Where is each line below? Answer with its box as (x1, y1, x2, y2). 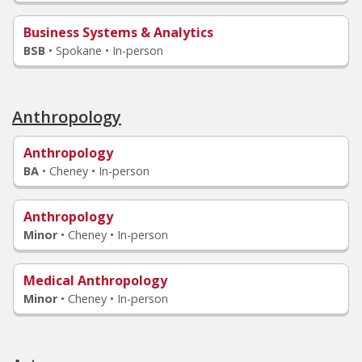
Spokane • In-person (56, 43, 163, 58)
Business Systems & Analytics (23, 23, 213, 41)
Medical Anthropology (23, 271, 167, 289)
